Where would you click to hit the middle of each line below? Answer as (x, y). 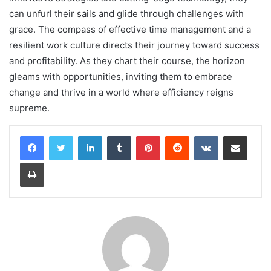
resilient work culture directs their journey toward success (134, 45)
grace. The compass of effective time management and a (130, 30)
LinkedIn (117, 136)
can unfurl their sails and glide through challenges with (126, 14)
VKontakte (237, 136)
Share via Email (256, 136)
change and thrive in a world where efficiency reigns (121, 93)
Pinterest (177, 136)
